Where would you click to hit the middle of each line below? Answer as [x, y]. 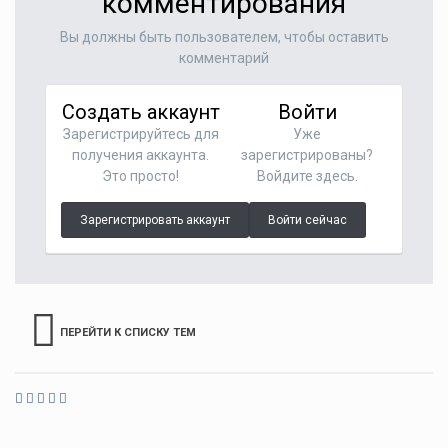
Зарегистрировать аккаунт [155, 220]
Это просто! [141, 176]
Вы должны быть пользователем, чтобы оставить [224, 37]
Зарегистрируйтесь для [140, 134]
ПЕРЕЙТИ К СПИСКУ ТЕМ [128, 332]
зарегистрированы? [307, 155]
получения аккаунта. [141, 155]
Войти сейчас [307, 220]
